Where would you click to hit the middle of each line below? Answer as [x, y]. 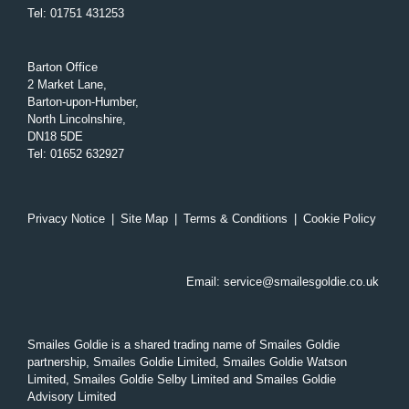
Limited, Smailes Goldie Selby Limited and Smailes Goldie [182, 380]
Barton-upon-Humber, [83, 101]
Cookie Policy [340, 219]
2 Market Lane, [67, 84]
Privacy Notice [66, 219]
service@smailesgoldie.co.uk [301, 282]
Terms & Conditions [236, 219]
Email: [205, 282]
